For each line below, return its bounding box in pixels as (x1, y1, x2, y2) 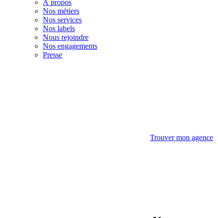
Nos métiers (43, 7, 79, 15)
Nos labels (43, 24, 75, 33)
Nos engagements (43, 42, 97, 50)
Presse (43, 51, 62, 59)
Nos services (43, 16, 82, 24)
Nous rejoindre (43, 33, 89, 41)
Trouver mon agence (150, 133, 213, 142)
